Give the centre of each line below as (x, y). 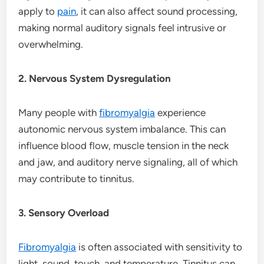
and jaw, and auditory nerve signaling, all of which (128, 162)
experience (181, 112)
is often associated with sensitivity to (159, 247)
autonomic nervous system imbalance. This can (122, 129)
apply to (38, 11)
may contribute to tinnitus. (77, 178)
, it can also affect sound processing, (157, 11)
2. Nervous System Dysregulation (95, 78)
